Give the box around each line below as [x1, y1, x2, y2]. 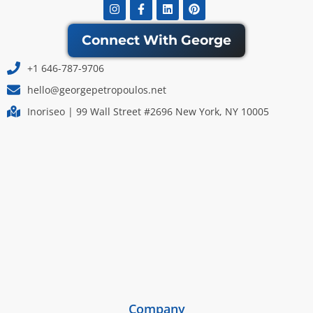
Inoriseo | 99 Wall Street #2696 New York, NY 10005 [27, 104, 269, 118]
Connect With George [82, 32, 231, 49]
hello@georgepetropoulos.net [27, 82, 166, 96]
